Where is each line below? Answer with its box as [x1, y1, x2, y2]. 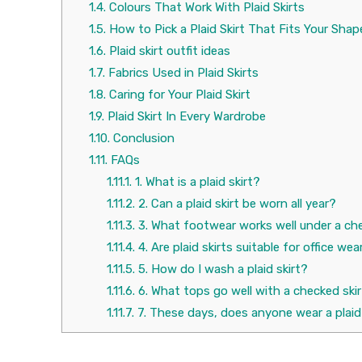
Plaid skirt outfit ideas [105, 44, 230, 59]
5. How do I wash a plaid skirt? [135, 262, 308, 277]
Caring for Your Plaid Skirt [105, 87, 250, 103]
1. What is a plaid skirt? [132, 175, 260, 190]
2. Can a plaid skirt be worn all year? [135, 196, 336, 212]
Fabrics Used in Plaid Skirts [104, 65, 259, 81]
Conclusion [109, 131, 175, 146]
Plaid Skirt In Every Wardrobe [103, 109, 266, 124]
